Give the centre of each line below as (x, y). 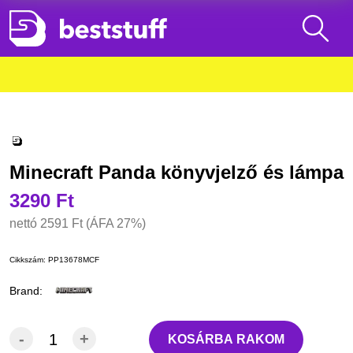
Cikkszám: (29, 260)
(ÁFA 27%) (116, 224)
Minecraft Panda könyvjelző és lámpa (176, 173)
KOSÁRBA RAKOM (226, 340)
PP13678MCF (74, 260)
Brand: (26, 290)
